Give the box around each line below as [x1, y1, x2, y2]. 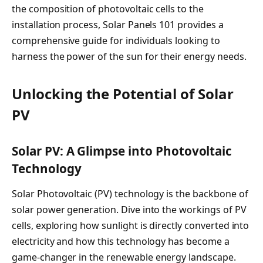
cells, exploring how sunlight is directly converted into [12, 219, 249, 232]
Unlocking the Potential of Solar [12, 84, 234, 104]
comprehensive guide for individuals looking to [12, 33, 220, 47]
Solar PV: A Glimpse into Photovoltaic [12, 142, 232, 159]
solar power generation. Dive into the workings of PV [12, 203, 247, 217]
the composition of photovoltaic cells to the [12, 2, 204, 15]
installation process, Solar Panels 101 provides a [12, 18, 224, 31]
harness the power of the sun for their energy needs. [12, 49, 247, 63]
